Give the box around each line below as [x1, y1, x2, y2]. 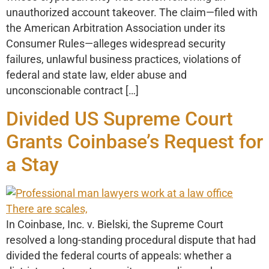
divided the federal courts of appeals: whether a [6, 249, 232, 262]
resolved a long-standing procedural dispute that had [6, 234, 256, 246]
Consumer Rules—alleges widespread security [6, 38, 226, 50]
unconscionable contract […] [6, 85, 139, 97]
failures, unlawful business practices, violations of [6, 53, 241, 66]
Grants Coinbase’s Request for [6, 130, 263, 153]
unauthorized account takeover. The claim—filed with [6, 7, 258, 19]
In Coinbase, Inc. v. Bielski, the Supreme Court [6, 218, 223, 231]
